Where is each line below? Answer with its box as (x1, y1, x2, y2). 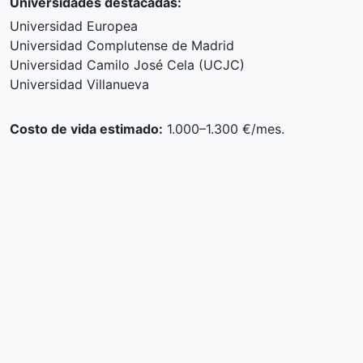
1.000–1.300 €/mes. (163, 121, 284, 138)
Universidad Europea (10, 18, 138, 35)
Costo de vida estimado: (10, 121, 163, 138)
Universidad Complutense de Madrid (10, 37, 234, 54)
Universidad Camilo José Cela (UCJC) (10, 57, 245, 74)
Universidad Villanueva (10, 76, 149, 93)
